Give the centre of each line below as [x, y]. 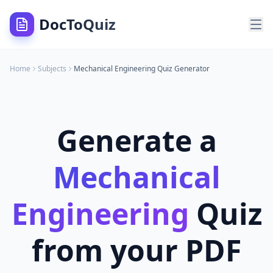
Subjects [52, 69]
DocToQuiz [77, 24]
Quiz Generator [183, 69]
